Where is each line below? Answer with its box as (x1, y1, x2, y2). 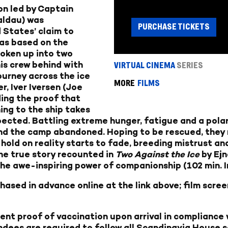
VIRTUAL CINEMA (114, 61, 175, 70)
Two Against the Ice (116, 149, 199, 159)
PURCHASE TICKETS (137, 22, 210, 32)
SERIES (177, 61, 204, 70)
